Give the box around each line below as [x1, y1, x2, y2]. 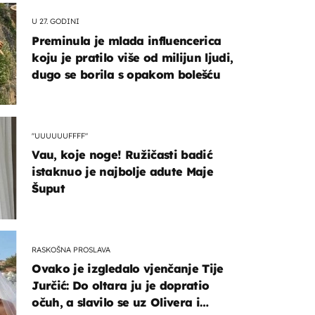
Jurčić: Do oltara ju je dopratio [32, 278, 210, 293]
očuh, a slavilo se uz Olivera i [32, 295, 200, 310]
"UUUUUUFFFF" [32, 130, 89, 141]
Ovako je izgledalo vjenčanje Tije [32, 262, 224, 276]
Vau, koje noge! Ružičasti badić [32, 148, 213, 162]
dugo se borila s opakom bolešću [32, 67, 221, 82]
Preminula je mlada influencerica [32, 33, 221, 48]
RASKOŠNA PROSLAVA [32, 244, 111, 255]
